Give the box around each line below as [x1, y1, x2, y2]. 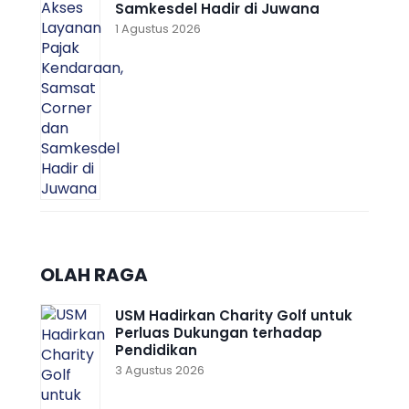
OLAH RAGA [40, 261, 148, 288]
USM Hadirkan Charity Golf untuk [115, 305, 352, 325]
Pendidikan [115, 340, 197, 360]
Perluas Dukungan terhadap [115, 322, 322, 342]
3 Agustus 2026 [115, 362, 204, 378]
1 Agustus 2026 [115, 20, 201, 37]
